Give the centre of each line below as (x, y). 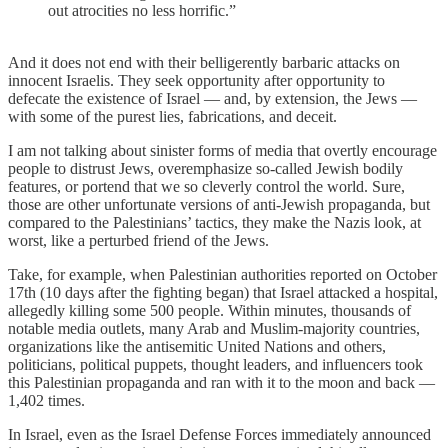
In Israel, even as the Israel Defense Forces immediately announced (219, 435)
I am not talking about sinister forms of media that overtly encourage (222, 151)
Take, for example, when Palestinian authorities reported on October (222, 275)
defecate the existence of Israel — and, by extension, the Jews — (212, 99)
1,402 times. (46, 401)
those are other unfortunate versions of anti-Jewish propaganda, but (219, 205)
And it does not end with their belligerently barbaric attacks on (204, 63)
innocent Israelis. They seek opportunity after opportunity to (196, 81)
